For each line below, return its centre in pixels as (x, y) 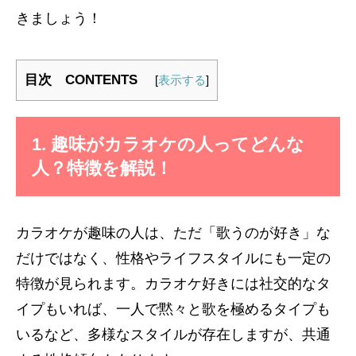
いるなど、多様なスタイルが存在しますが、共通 (173, 334)
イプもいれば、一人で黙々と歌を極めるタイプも (173, 309)
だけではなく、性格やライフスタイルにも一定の (173, 258)
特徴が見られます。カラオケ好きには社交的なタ (173, 283)
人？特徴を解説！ (102, 168)
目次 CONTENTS (88, 79)
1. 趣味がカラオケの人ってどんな (168, 144)
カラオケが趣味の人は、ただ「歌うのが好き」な (173, 232)
